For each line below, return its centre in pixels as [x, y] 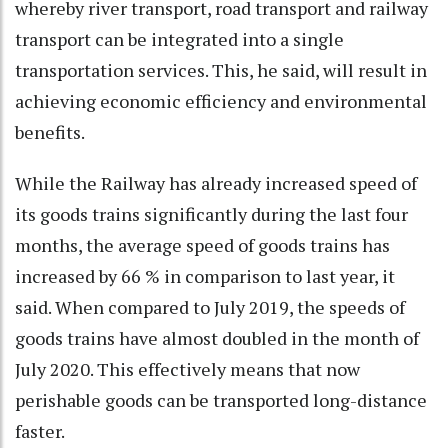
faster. [41, 430]
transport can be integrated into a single [179, 38]
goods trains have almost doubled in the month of [217, 337]
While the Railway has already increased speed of [216, 182]
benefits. [50, 131]
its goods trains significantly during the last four [211, 213]
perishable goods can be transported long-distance [221, 399]
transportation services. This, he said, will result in [221, 69]
